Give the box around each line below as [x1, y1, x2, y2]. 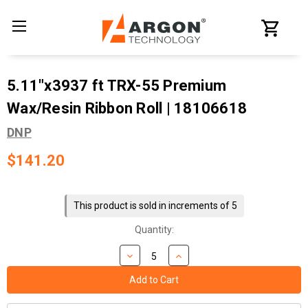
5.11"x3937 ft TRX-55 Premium [7, 77, 226, 95]
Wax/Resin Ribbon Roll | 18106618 [7, 100, 247, 118]
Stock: [7, 192, 34, 203]
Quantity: [134, 223, 174, 235]
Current [7, 177, 40, 189]
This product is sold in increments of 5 [73, 199, 237, 211]
